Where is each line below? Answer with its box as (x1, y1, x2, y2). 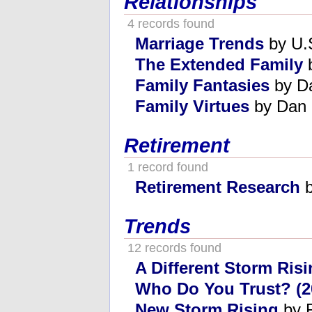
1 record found (124, 159, 208, 174)
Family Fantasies (135, 75, 270, 95)
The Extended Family (135, 54, 303, 74)
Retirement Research (135, 177, 300, 196)
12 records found (124, 240, 221, 255)
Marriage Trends (135, 33, 264, 53)
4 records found (124, 16, 214, 31)
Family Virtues (135, 96, 249, 116)
